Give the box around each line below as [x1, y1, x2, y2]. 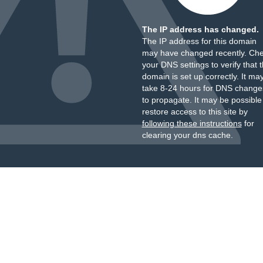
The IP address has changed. [141, 25, 259, 34]
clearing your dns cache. [141, 130, 233, 140]
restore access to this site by [141, 107, 248, 116]
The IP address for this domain [141, 36, 257, 46]
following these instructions [141, 119, 242, 128]
